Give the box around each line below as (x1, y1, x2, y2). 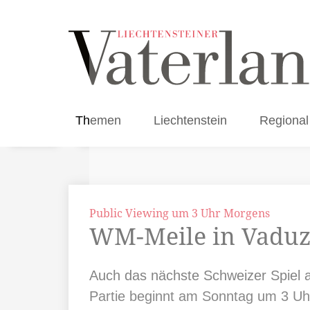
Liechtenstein (154, 113, 228, 127)
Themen (75, 113, 121, 127)
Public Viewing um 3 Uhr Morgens (89, 206, 270, 221)
